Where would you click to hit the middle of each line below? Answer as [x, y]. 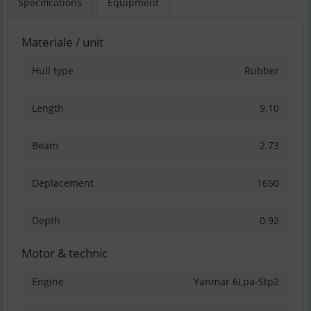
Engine [48, 282]
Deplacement [63, 183]
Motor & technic [65, 253]
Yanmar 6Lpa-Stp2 [236, 282]
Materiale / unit [62, 42]
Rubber [262, 71]
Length [48, 108]
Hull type [53, 71]
